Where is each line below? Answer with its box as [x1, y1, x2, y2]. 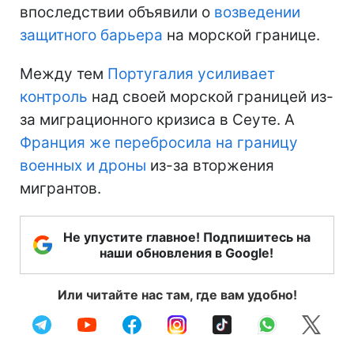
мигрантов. [20, 179, 101, 198]
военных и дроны [20, 156, 146, 175]
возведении [214, 2, 300, 21]
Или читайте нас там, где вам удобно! [57, 286, 297, 303]
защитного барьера [20, 25, 163, 44]
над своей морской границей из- [88, 87, 333, 106]
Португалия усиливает [107, 64, 275, 83]
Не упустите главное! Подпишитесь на [62, 228, 311, 245]
